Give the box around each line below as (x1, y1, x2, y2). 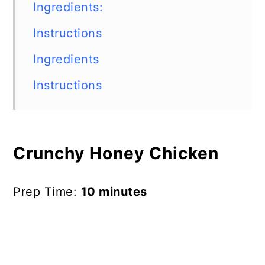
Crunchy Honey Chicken (13, 143, 219, 163)
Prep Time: (13, 185, 81, 199)
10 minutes (80, 185, 147, 199)
